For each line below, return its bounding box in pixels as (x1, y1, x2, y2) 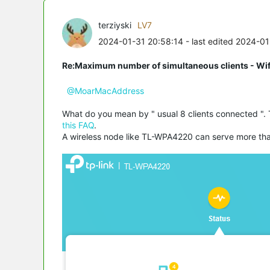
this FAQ (62, 119, 94, 130)
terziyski (98, 19, 131, 30)
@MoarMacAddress (67, 85, 144, 96)
